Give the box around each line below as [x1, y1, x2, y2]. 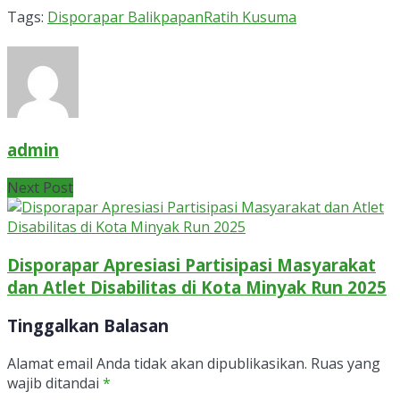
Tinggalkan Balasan [7, 314, 169, 337]
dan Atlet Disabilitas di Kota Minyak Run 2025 [7, 275, 387, 298]
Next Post [7, 178, 73, 198]
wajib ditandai [7, 373, 103, 394]
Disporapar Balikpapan [47, 6, 204, 27]
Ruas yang [311, 354, 380, 374]
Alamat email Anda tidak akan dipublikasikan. [7, 354, 307, 374]
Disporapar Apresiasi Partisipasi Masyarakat [7, 253, 376, 276]
